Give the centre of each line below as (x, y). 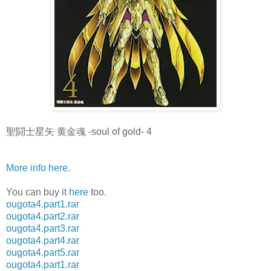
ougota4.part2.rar (43, 216)
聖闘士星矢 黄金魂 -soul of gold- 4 (79, 131)
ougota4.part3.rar (43, 228)
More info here (37, 168)
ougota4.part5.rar (43, 252)
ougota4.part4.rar (43, 240)
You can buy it (38, 192)
